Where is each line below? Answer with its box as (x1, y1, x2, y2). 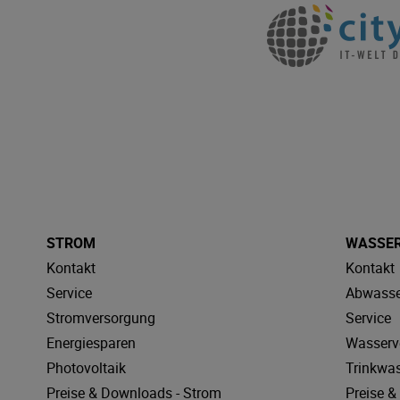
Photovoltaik (46, 357, 126, 378)
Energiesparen (46, 332, 136, 353)
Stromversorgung (46, 307, 155, 328)
